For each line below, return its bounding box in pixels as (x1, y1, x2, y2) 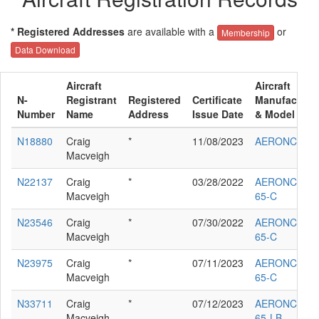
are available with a (125, 24, 217, 38)
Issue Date (192, 106, 244, 121)
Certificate (192, 92, 242, 107)
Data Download (15, 43, 75, 56)
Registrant (66, 92, 117, 107)
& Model (255, 106, 295, 121)
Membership (221, 26, 270, 39)
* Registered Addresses (11, 24, 125, 38)
